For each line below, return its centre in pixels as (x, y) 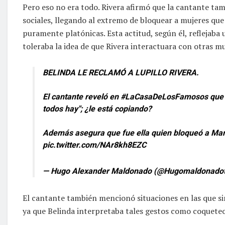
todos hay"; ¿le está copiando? (97, 108)
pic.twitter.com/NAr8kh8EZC (94, 145)
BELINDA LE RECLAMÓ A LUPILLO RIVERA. (121, 72)
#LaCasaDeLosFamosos (164, 96)
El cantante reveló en (82, 96)
